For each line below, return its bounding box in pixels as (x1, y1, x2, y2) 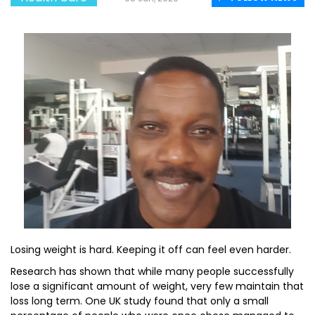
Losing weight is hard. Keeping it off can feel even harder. (11, 243, 291, 257)
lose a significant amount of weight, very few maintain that (11, 279, 304, 293)
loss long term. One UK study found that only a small (11, 294, 269, 308)
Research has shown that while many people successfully (11, 264, 294, 278)
